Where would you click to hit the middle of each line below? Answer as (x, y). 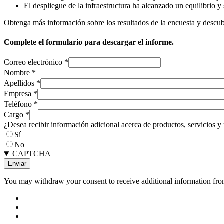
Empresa (18, 94)
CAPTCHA (31, 154)
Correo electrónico (33, 62)
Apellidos (19, 83)
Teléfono (18, 104)
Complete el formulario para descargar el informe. (89, 42)
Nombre (17, 73)
